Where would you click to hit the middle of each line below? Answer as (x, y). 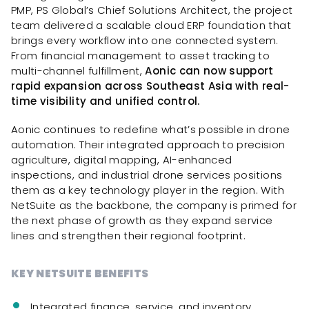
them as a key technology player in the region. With (148, 190)
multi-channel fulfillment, (78, 71)
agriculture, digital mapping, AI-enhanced (122, 160)
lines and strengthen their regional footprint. (129, 236)
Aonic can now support (209, 71)
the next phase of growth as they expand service (142, 220)
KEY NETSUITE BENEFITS (80, 273)
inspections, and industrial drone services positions (147, 175)
